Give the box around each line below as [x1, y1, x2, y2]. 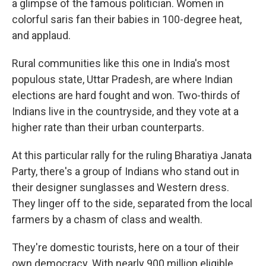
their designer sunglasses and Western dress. [12, 181, 229, 194]
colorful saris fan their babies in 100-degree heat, [12, 13, 242, 26]
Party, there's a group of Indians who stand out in [12, 165, 239, 178]
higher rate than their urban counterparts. [12, 121, 204, 134]
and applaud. [12, 29, 71, 42]
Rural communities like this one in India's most [12, 57, 230, 70]
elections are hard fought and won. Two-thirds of [12, 89, 240, 102]
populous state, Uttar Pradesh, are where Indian [12, 73, 233, 86]
